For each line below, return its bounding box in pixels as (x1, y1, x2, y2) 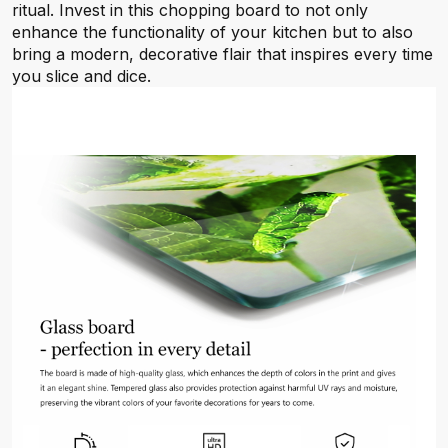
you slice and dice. (12, 66, 151, 86)
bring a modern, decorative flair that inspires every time (12, 44, 433, 64)
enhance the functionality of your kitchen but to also (12, 22, 413, 42)
